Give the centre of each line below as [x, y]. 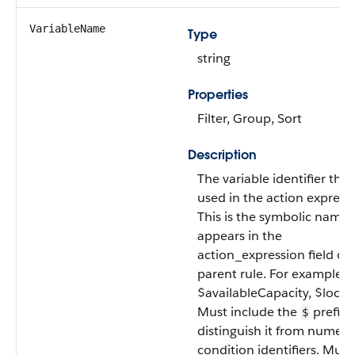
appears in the [240, 236]
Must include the [249, 312]
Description [222, 155]
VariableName [67, 29]
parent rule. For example [270, 274]
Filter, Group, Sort [250, 118]
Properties [218, 95]
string [214, 58]
